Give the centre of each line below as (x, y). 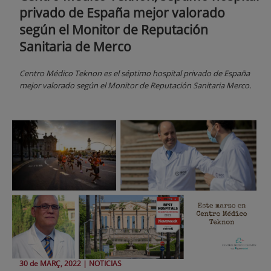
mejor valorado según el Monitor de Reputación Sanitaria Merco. (135, 85)
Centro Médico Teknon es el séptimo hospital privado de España (135, 73)
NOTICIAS (105, 264)
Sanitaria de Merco (75, 46)
